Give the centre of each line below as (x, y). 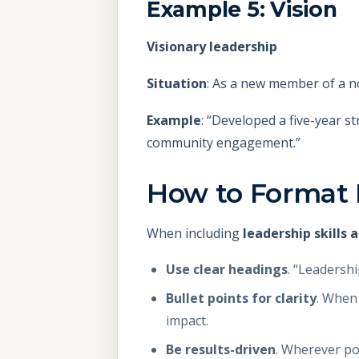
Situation (177, 83)
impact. (187, 321)
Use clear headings (227, 270)
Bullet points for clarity (241, 298)
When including (195, 233)
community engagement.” (224, 142)
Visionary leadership (212, 47)
